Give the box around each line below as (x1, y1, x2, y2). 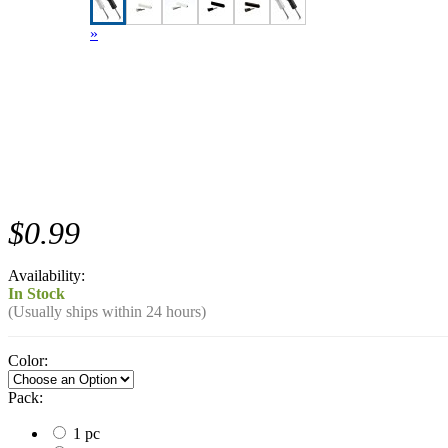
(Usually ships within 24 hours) (8, 302, 206, 320)
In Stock (8, 284, 65, 302)
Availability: (8, 266, 85, 284)
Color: (8, 351, 48, 369)
